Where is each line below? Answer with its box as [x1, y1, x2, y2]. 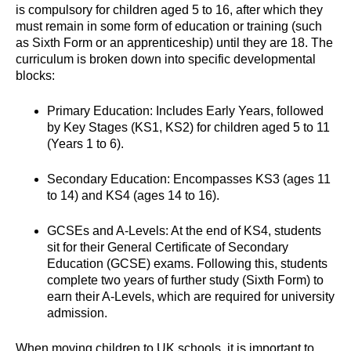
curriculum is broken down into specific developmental [16, 52, 316, 67]
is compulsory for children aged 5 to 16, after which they [16, 3, 323, 17]
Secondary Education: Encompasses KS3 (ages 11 [47, 172, 331, 186]
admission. [47, 306, 107, 320]
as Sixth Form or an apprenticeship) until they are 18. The [16, 36, 333, 50]
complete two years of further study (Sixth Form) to [47, 273, 324, 288]
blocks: [16, 69, 55, 83]
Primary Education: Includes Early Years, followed [47, 104, 324, 118]
